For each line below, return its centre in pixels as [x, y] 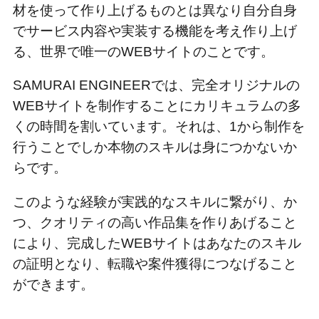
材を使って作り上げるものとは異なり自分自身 [155, 10]
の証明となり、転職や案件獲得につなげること [155, 264]
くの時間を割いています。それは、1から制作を [158, 127]
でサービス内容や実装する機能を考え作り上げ [155, 31]
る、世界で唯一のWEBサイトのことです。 [143, 51]
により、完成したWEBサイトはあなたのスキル [157, 244]
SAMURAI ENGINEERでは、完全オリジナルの [156, 85]
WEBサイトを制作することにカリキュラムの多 [157, 106]
